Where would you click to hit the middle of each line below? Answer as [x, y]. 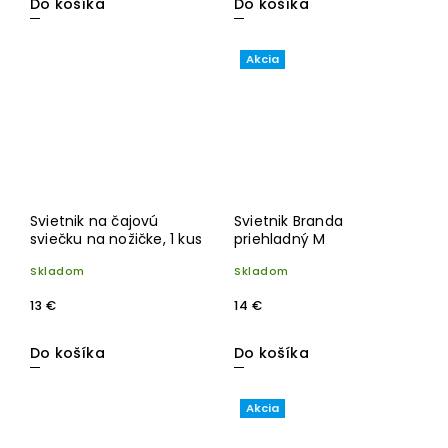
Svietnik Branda [288, 220]
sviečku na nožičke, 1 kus [116, 238]
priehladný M [280, 238]
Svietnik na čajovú [94, 220]
